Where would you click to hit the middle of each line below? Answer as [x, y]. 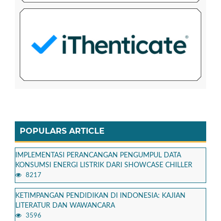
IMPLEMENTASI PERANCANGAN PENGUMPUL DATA [98, 155]
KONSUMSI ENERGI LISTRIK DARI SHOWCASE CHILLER [104, 165]
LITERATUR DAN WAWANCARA [65, 205]
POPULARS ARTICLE [62, 131]
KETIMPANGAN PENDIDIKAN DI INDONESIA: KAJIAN [100, 196]
